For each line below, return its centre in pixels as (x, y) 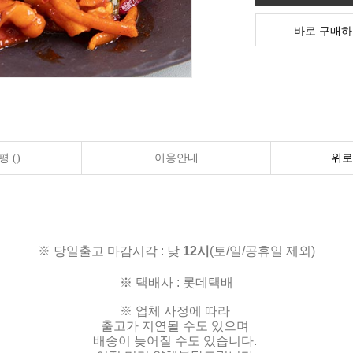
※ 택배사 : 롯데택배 (176, 283)
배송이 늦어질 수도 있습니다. (176, 341)
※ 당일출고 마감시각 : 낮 (110, 251)
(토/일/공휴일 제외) (262, 251)
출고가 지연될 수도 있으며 (176, 326)
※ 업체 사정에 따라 (175, 311)
